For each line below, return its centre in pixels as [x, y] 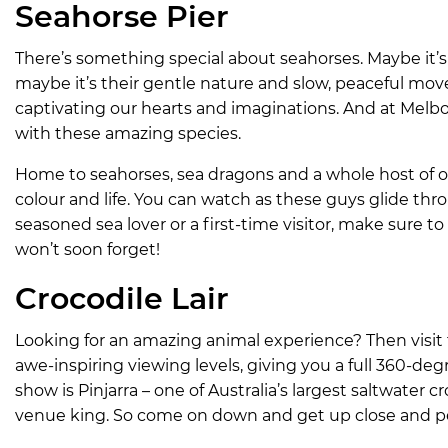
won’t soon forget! [87, 250]
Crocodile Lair [122, 299]
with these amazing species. [128, 134]
